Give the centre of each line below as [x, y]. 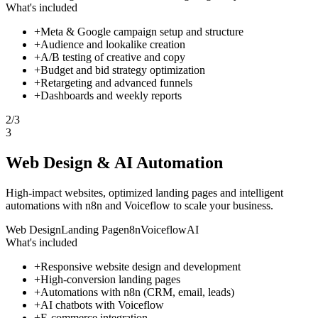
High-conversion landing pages [110, 280]
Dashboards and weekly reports [111, 96]
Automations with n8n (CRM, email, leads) [137, 292]
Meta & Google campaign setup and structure [142, 32]
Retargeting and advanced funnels [116, 83]
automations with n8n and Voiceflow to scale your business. [139, 206]
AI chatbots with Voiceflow [102, 305]
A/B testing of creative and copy [113, 57]
